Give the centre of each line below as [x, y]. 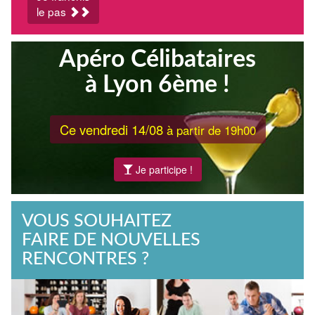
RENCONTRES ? [85, 259]
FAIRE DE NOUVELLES [111, 240]
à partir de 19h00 [209, 130]
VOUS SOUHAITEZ [97, 221]
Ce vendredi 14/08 [111, 129]
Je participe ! [162, 169]
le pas [53, 11]
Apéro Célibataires [157, 60]
